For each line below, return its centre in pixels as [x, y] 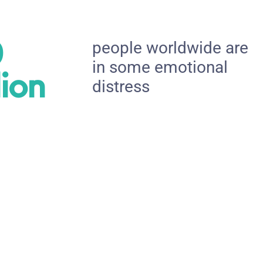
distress [121, 86]
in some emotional [160, 67]
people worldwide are [170, 48]
